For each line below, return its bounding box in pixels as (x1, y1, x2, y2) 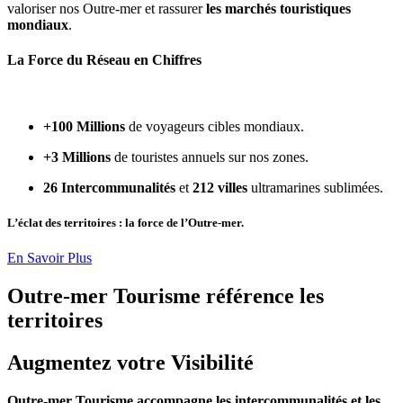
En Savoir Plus (7, 250, 92, 265)
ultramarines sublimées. (247, 179, 383, 195)
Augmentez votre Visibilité (7, 350, 254, 374)
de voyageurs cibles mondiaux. (125, 118, 304, 134)
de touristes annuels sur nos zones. (111, 148, 309, 165)
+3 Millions (43, 148, 111, 165)
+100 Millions (43, 118, 125, 134)
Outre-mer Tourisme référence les (7, 283, 324, 308)
